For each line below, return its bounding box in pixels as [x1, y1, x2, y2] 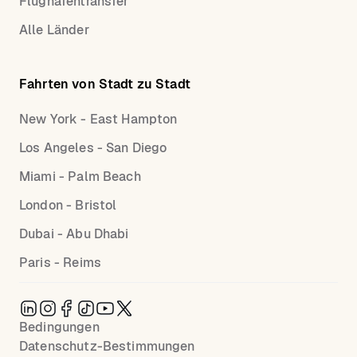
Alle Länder [19, 22, 89, 39]
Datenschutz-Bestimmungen [19, 338, 195, 355]
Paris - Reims [19, 254, 101, 272]
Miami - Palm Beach [19, 168, 141, 186]
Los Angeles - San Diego [19, 139, 167, 157]
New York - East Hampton [19, 111, 178, 128]
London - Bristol [19, 197, 117, 214]
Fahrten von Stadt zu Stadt [19, 76, 190, 93]
